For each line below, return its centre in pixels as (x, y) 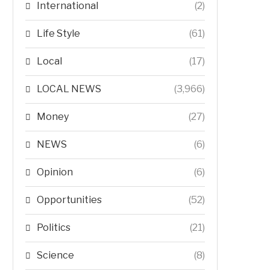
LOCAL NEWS (69, 89)
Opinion (55, 172)
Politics (54, 228)
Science (55, 255)
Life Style (58, 33)
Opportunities (69, 200)
